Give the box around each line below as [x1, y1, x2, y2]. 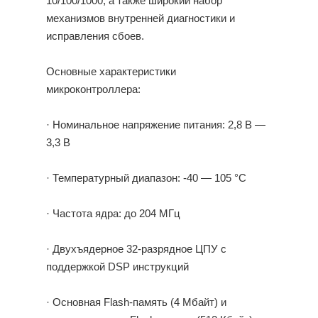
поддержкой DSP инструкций [45, 261, 189, 273]
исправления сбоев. [45, 31, 144, 43]
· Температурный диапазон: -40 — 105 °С [45, 172, 246, 185]
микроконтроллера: [45, 84, 141, 96]
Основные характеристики [45, 66, 176, 78]
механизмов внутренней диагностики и [45, 13, 235, 25]
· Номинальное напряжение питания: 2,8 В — [45, 119, 265, 131]
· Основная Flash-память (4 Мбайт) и [45, 297, 226, 309]
